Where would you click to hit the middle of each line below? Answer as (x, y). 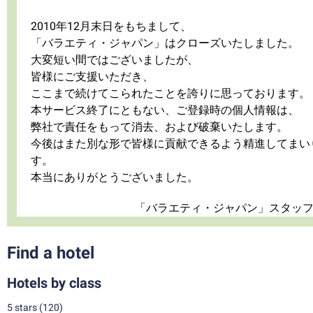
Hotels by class (54, 283)
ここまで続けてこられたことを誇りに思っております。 (170, 93)
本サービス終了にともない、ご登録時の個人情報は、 (165, 110)
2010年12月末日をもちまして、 (111, 26)
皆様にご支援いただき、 (92, 77)
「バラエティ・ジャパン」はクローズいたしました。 (165, 43)
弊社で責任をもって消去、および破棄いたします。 (159, 127)
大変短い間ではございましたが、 (115, 60)
